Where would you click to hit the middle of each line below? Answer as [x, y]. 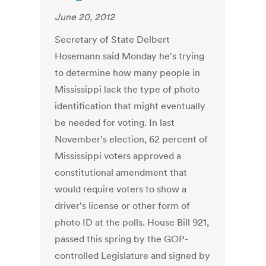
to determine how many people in [128, 73]
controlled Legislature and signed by [133, 256]
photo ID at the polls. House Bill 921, [132, 222]
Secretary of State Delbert [113, 39]
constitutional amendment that [121, 172]
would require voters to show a [121, 189]
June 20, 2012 [85, 17]
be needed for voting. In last [115, 123]
